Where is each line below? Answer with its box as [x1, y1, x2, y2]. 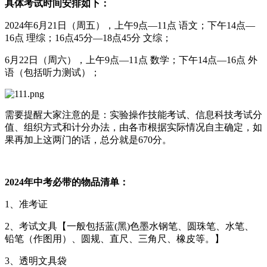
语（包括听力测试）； [5, 67, 100, 77]
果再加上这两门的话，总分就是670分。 [5, 134, 172, 145]
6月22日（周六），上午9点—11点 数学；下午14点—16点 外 [5, 54, 257, 65]
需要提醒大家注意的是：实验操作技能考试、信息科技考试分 [5, 109, 262, 120]
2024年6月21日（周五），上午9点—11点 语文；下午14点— [5, 20, 255, 30]
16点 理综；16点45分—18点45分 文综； [5, 32, 172, 43]
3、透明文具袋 [5, 255, 67, 266]
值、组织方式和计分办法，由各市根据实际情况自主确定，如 [5, 122, 262, 132]
